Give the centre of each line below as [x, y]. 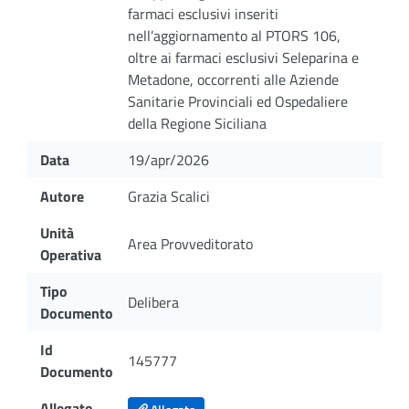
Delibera [153, 302]
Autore [62, 196]
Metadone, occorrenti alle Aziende [233, 79]
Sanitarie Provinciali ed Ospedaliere [238, 101]
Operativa [71, 254]
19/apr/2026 [168, 159]
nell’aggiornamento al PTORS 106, [234, 35]
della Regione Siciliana [197, 123]
